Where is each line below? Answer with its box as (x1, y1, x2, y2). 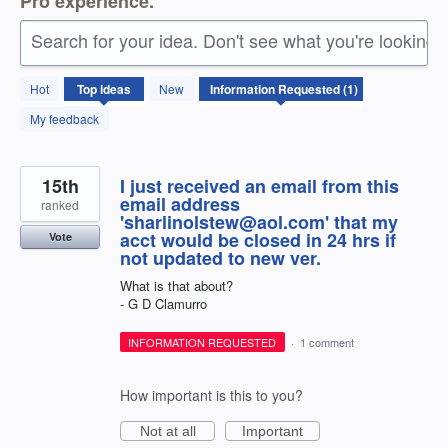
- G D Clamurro (120, 294, 207, 314)
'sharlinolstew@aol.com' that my (120, 209, 398, 236)
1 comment (299, 333, 354, 350)
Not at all (139, 422, 196, 439)
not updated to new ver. (120, 245, 321, 272)
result (20, 87, 55, 108)
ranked (41, 196, 79, 214)
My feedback (30, 110, 99, 128)
